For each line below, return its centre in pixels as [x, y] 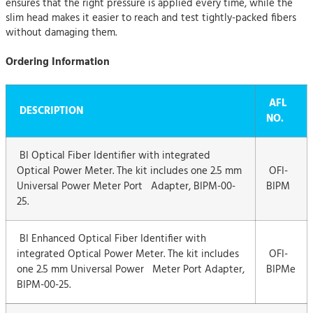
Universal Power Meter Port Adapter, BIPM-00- [126, 187]
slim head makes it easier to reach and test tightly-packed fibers [151, 18]
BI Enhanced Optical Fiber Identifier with [111, 239]
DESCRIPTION [51, 111]
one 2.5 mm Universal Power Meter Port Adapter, [131, 270]
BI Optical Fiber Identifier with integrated [114, 156]
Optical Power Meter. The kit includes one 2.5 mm [129, 171]
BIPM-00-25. [44, 285]
